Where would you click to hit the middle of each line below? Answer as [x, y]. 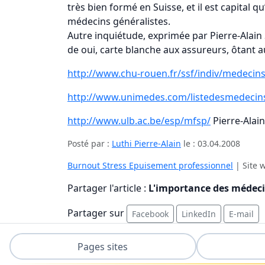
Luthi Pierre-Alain [146, 144]
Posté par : [90, 144]
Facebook [150, 214]
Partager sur [97, 213]
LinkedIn [199, 214]
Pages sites [103, 246]
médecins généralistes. [119, 22]
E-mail [241, 214]
